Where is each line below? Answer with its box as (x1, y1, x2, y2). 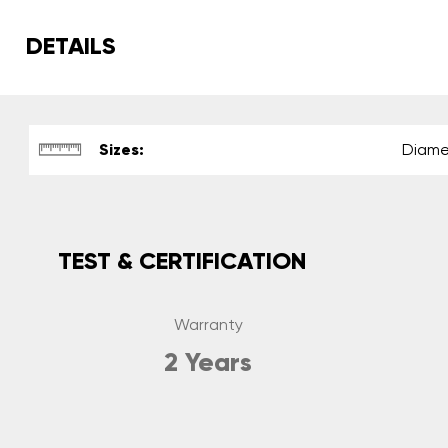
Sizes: (99, 139, 145, 159)
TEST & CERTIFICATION (58, 245, 306, 275)
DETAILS (26, 30, 116, 60)
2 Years (164, 346, 252, 379)
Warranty (173, 315, 243, 335)
